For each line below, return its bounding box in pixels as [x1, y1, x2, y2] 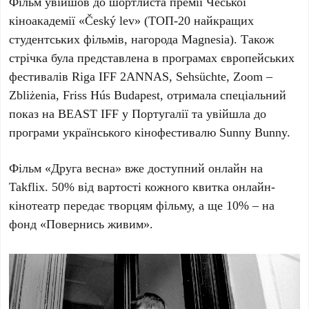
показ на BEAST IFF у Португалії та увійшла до [9, 105, 267, 122]
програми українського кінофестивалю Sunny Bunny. [9, 123, 291, 141]
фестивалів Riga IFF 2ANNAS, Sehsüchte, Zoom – [9, 68, 273, 85]
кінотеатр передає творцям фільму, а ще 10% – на [9, 197, 275, 214]
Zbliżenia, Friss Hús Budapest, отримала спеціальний [9, 86, 287, 103]
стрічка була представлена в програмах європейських [9, 49, 295, 66]
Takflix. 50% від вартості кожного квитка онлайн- [9, 178, 276, 195]
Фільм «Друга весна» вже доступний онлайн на [9, 159, 263, 177]
